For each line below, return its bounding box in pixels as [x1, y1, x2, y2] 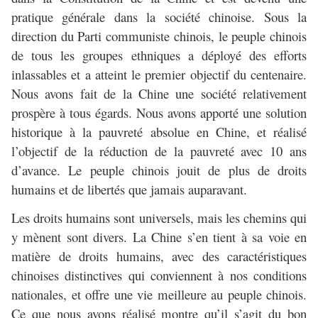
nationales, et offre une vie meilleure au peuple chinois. [11, 285, 307, 304]
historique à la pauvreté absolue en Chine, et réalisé [11, 123, 307, 141]
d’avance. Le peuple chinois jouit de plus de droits [11, 161, 307, 180]
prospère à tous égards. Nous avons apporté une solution [11, 104, 307, 122]
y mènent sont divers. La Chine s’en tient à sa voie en [11, 228, 307, 246]
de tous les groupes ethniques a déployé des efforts [11, 46, 307, 65]
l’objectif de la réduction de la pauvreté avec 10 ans [11, 142, 307, 160]
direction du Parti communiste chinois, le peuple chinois [11, 27, 307, 45]
